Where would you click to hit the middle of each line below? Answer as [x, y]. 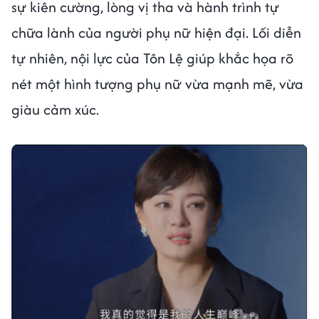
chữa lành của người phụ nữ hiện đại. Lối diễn [156, 32]
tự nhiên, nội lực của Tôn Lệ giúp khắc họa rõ [152, 58]
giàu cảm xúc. [55, 109]
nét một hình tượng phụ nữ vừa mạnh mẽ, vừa [157, 83]
